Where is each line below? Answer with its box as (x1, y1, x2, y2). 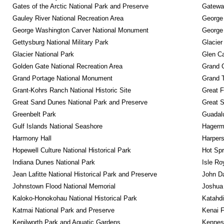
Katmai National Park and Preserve (12, 206, 114, 214)
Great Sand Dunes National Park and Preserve (12, 98, 147, 106)
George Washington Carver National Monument (12, 26, 148, 34)
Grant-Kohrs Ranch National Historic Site (12, 86, 131, 94)
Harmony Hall (12, 134, 51, 142)
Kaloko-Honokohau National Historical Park (12, 194, 137, 202)
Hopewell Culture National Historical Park (12, 146, 131, 154)
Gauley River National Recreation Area (12, 14, 123, 22)
